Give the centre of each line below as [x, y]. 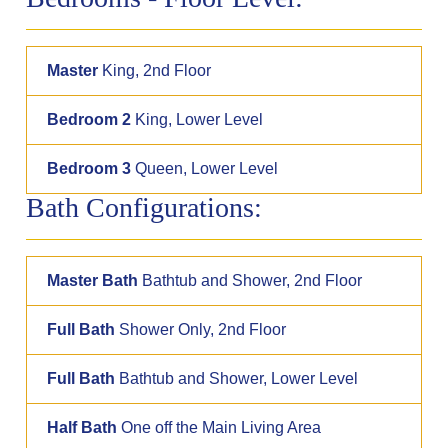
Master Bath [93, 280]
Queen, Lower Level [205, 168]
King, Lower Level [197, 119]
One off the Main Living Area [219, 427]
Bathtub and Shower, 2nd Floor [250, 280]
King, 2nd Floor [155, 70]
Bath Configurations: [144, 207]
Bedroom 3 [89, 168]
